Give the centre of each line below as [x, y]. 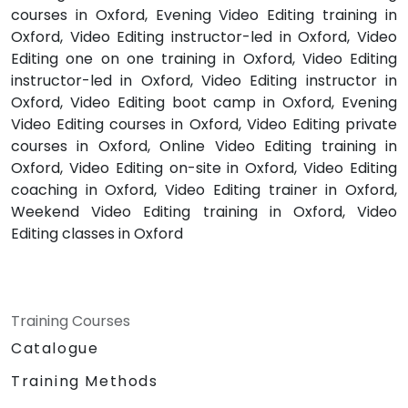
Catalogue [55, 348]
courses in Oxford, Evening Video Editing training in [204, 15]
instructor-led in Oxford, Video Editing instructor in [204, 80]
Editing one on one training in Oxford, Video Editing [204, 58]
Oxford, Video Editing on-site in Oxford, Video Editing [204, 168]
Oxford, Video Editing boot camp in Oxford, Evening [204, 102]
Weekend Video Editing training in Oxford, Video [204, 211]
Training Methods [85, 381]
